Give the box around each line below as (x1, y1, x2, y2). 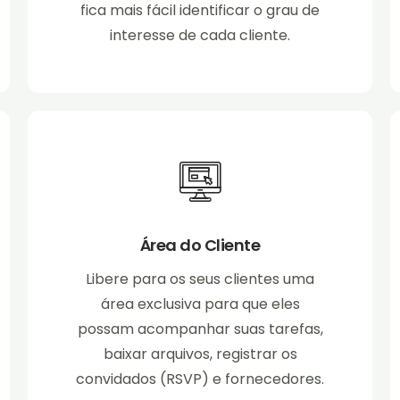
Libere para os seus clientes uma (86, 269, 314, 290)
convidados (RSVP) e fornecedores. (76, 369, 324, 390)
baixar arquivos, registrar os (103, 344, 297, 365)
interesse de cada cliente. (110, 25, 290, 46)
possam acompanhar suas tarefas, (77, 319, 323, 340)
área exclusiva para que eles (100, 294, 300, 315)
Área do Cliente (139, 234, 261, 257)
